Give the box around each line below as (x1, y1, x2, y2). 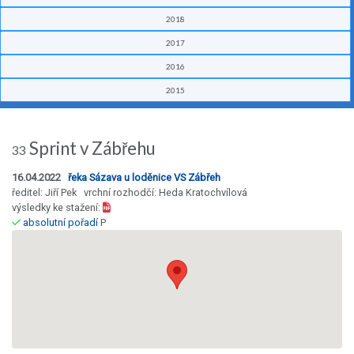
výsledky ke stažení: (12, 201, 103, 214)
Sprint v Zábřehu (26, 137, 156, 160)
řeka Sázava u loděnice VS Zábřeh (68, 171, 220, 184)
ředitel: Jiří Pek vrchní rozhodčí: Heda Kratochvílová (12, 186, 247, 199)
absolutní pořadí (23, 217, 98, 229)
